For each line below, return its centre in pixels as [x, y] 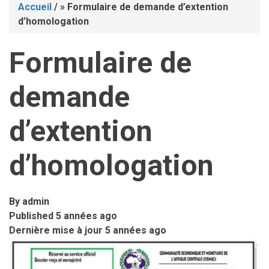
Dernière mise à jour [57, 231]
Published [32, 216]
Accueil [35, 7]
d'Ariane [47, 42]
